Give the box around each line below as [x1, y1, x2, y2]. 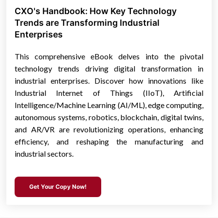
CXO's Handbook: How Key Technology [15, 6, 177, 17]
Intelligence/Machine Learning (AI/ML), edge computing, [15, 100, 203, 110]
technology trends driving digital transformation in [15, 64, 203, 73]
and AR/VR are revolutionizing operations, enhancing [15, 125, 203, 134]
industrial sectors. [15, 149, 74, 159]
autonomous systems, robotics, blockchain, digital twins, [15, 112, 203, 122]
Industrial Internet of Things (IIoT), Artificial [15, 88, 203, 98]
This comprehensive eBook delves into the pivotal [15, 52, 203, 61]
